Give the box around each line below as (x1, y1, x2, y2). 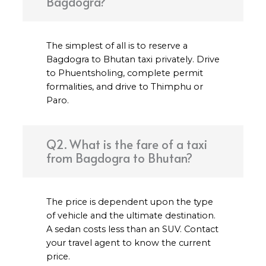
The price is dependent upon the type (46, 197, 213, 208)
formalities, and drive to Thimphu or (46, 81, 203, 93)
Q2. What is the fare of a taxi (46, 136, 207, 153)
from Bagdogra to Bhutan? (46, 150, 192, 167)
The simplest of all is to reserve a (46, 40, 188, 52)
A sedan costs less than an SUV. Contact (46, 224, 218, 235)
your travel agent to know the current (46, 237, 211, 249)
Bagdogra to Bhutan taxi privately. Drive (46, 54, 220, 65)
